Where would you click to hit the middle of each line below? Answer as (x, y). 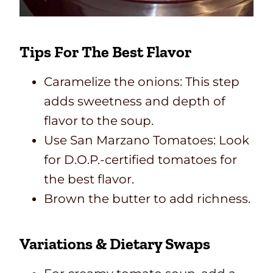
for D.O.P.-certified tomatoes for (140, 160)
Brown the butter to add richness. (147, 199)
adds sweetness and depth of (135, 101)
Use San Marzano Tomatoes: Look (147, 140)
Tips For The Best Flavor (105, 52)
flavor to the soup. (99, 121)
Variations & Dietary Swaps (115, 244)
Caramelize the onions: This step (142, 82)
